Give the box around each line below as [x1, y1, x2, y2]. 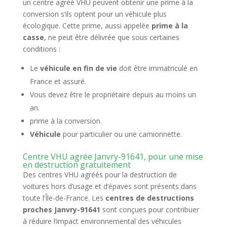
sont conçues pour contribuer [102, 205, 199, 214]
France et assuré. [29, 77, 86, 86]
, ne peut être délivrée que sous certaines [44, 32, 179, 42]
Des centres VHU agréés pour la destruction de [22, 170, 177, 179]
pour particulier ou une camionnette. [60, 129, 182, 139]
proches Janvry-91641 [22, 205, 102, 214]
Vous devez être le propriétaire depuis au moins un [29, 90, 196, 99]
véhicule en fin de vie [40, 63, 117, 73]
